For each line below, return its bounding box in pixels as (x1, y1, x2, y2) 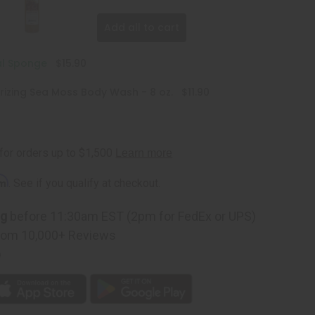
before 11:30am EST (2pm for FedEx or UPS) (7, 208, 257, 224)
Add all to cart (103, 20, 179, 34)
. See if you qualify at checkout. (8, 176, 161, 190)
